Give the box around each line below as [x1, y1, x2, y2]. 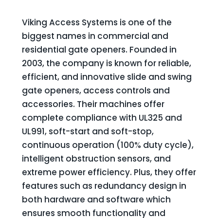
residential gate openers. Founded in [21, 44, 177, 55]
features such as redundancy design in [21, 180, 186, 192]
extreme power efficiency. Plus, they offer [21, 166, 196, 178]
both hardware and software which [21, 194, 171, 205]
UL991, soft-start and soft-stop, [21, 126, 154, 137]
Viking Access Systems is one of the [21, 17, 172, 28]
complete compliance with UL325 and [21, 112, 182, 124]
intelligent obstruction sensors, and [21, 153, 171, 164]
